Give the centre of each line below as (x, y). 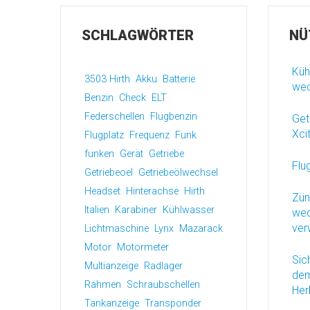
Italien (97, 210)
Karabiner (136, 210)
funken (99, 154)
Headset (102, 191)
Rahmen (103, 285)
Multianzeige (111, 266)
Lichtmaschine (117, 229)
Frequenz (149, 135)
